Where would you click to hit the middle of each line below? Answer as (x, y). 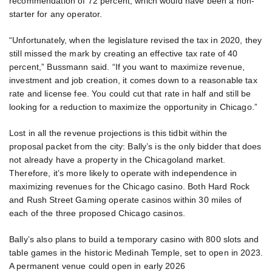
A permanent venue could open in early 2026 (97, 266)
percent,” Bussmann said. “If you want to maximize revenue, (127, 66)
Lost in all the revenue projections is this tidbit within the (118, 133)
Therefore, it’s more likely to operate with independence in (123, 173)
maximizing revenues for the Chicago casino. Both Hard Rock (130, 186)
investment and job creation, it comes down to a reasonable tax (133, 80)
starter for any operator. (56, 14)
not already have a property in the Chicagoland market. (117, 159)
